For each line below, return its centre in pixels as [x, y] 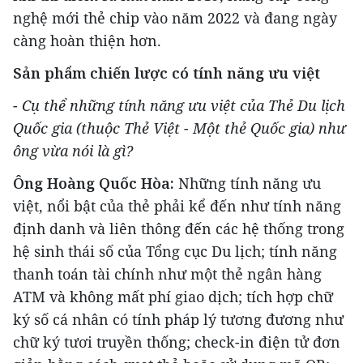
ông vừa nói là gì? [73, 151]
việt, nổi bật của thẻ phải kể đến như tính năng [177, 206]
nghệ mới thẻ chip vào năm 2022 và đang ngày [175, 18]
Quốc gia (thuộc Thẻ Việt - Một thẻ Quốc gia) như [179, 128]
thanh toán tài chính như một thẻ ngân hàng [167, 274]
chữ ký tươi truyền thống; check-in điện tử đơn [177, 342]
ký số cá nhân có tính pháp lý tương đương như [178, 319]
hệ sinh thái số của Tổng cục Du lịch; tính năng [175, 251]
